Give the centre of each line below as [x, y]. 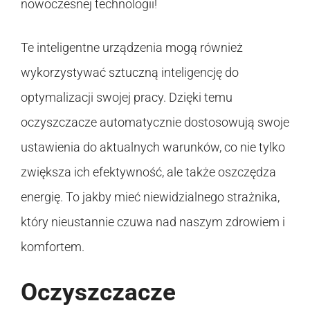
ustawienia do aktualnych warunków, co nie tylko [153, 147]
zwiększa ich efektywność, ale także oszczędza [148, 172]
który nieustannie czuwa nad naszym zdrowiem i [153, 221]
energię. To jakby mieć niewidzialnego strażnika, [150, 197]
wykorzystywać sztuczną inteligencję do [130, 72]
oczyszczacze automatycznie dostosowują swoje [155, 122]
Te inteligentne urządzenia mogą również [132, 47]
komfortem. [53, 246]
